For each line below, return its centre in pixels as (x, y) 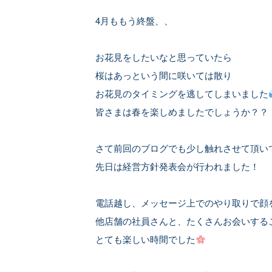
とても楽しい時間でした (145, 239)
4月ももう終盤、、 (134, 20)
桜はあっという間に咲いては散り (164, 75)
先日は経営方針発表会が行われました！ (177, 166)
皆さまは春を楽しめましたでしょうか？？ (182, 111)
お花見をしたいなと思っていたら (164, 57)
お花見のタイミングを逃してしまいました (182, 93)
